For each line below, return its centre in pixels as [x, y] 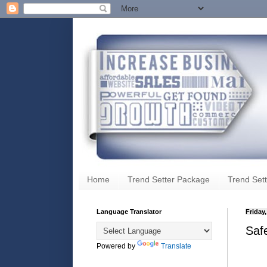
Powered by [117, 246]
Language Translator [129, 211]
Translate [176, 246]
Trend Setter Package [169, 180]
